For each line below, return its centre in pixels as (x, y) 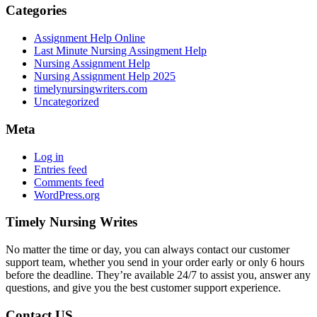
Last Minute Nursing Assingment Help (120, 51)
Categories (36, 11)
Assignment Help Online (90, 38)
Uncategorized (67, 102)
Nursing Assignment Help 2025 (105, 76)
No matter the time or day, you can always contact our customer (148, 249)
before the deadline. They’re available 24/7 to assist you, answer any (158, 275)
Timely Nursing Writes (71, 222)
